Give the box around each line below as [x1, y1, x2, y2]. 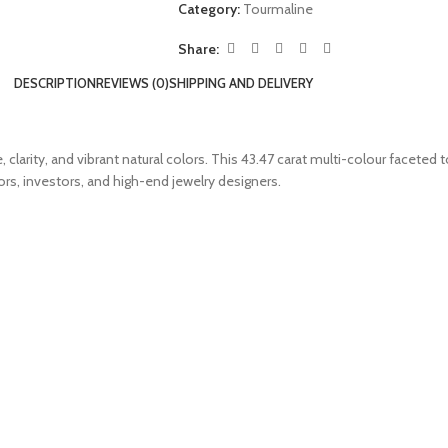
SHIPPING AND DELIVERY [168, 75, 313, 91]
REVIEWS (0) [95, 75, 169, 91]
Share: [177, 39, 219, 58]
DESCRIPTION [13, 75, 96, 91]
